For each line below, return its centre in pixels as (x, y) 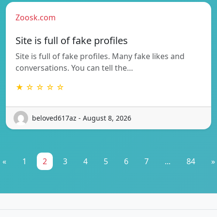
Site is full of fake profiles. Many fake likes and (100, 56)
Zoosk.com (36, 17)
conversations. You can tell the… (74, 68)
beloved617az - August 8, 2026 (82, 118)
